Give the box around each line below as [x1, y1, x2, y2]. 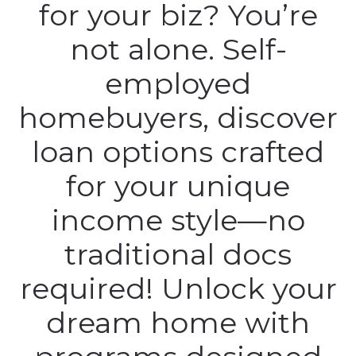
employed [105, 66, 251, 101]
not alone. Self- [69, 32, 287, 67]
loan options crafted [32, 134, 324, 169]
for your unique [66, 168, 290, 203]
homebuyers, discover [18, 100, 338, 135]
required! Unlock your [19, 271, 337, 306]
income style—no [51, 203, 305, 238]
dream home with [46, 305, 310, 340]
